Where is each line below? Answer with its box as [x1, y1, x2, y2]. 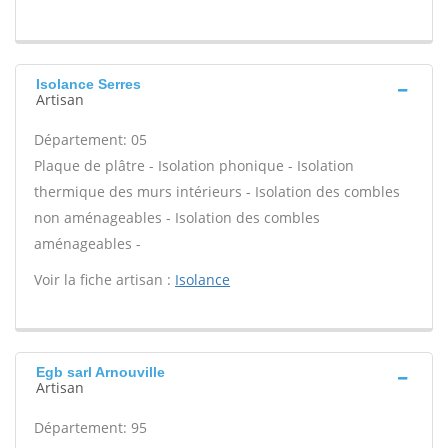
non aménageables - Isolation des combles [34, 208, 320, 227]
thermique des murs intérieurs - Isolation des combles [34, 182, 400, 201]
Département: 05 [34, 130, 147, 149]
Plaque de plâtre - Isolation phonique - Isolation [34, 156, 354, 175]
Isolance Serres [36, 76, 141, 92]
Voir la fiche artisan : [34, 270, 175, 289]
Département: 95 [34, 418, 147, 437]
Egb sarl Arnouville [36, 364, 165, 380]
